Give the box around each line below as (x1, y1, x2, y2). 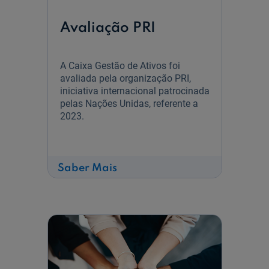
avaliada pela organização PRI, (59, 73, 191, 85)
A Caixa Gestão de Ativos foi (59, 60, 180, 72)
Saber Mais (57, 163, 117, 174)
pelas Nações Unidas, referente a (59, 98, 198, 110)
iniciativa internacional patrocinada (59, 85, 210, 97)
